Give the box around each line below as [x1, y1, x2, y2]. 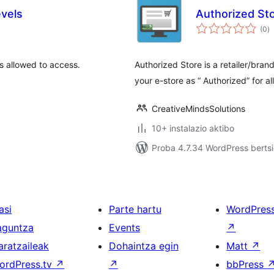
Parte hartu [108, 203, 161, 215]
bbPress [226, 258, 267, 270]
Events [108, 221, 140, 234]
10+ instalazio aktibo [152, 123, 234, 133]
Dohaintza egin [108, 240, 179, 252]
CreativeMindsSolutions [152, 103, 245, 114]
